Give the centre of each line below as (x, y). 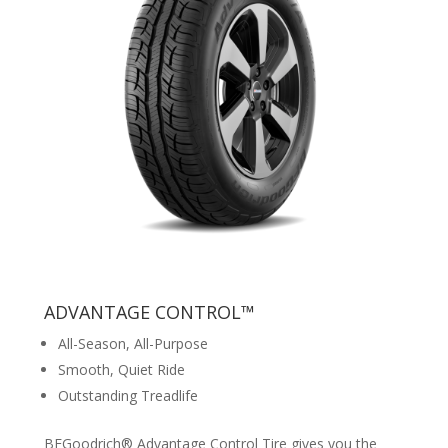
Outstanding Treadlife (128, 396)
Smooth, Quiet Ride (122, 370)
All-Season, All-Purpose (133, 344)
